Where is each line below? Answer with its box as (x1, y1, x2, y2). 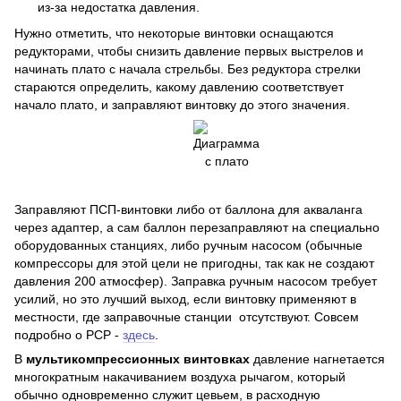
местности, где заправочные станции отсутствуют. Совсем (14, 309, 359, 324)
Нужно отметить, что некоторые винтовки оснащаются (14, 25, 334, 40)
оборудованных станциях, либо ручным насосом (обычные (14, 237, 363, 252)
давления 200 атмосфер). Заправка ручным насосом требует (14, 273, 377, 288)
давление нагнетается (250, 351, 385, 366)
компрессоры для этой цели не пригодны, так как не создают (14, 255, 374, 270)
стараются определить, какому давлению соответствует (14, 79, 344, 94)
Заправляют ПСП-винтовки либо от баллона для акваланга (14, 201, 363, 217)
